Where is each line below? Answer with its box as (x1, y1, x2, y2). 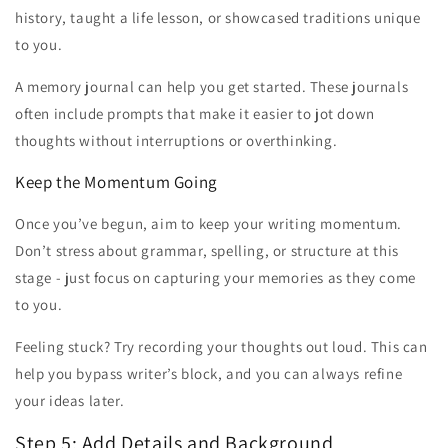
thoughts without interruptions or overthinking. (15, 130, 338, 150)
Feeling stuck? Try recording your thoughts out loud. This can (15, 336, 428, 356)
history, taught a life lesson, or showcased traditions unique (15, 7, 421, 27)
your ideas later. (15, 390, 125, 410)
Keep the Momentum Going (15, 170, 218, 193)
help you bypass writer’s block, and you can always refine (15, 363, 403, 383)
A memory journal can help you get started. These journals (15, 76, 409, 96)
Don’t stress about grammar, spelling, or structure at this (15, 240, 399, 260)
